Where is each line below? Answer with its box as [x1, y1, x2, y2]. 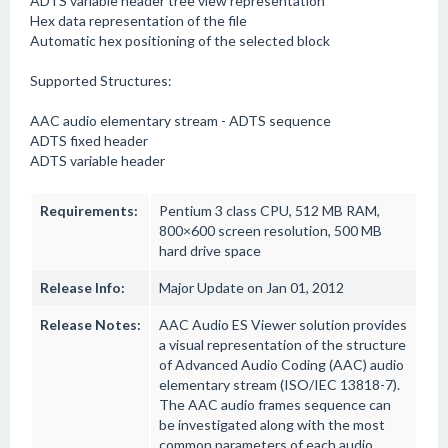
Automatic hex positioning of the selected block [30, 32, 330, 49]
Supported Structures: [30, 72, 172, 89]
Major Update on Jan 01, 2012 [159, 279, 344, 296]
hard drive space [159, 242, 261, 259]
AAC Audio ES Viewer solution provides [159, 316, 407, 333]
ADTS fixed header [30, 132, 148, 149]
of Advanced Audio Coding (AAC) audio [159, 356, 404, 373]
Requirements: [40, 202, 138, 219]
